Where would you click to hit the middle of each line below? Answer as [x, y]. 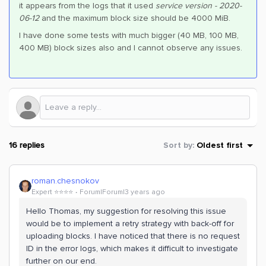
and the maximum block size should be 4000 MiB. [136, 18]
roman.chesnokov [65, 181]
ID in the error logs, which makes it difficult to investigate [132, 248]
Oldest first [220, 145]
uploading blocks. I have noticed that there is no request [133, 236]
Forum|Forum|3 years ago [122, 192]
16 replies [27, 145]
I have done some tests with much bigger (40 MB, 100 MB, [129, 35]
